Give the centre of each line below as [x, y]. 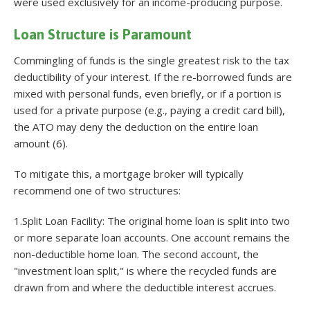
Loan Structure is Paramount [103, 34]
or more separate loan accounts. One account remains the [152, 237]
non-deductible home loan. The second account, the [136, 254]
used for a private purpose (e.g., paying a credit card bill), [149, 110]
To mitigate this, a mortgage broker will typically [129, 173]
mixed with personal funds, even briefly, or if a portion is [148, 93]
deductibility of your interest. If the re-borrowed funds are [153, 76]
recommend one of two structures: [97, 190]
